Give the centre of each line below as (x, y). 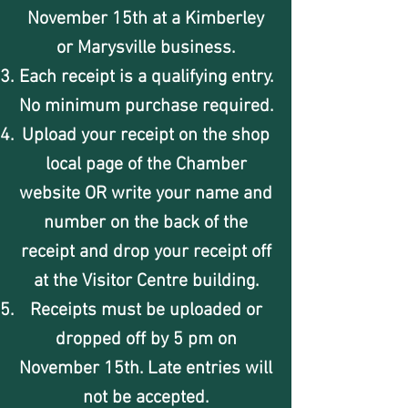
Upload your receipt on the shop (146, 136)
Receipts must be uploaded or (146, 311)
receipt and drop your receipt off (146, 252)
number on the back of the (146, 223)
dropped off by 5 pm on (146, 340)
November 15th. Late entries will (146, 369)
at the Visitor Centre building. (146, 281)
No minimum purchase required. (146, 107)
